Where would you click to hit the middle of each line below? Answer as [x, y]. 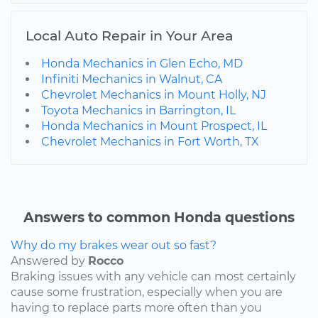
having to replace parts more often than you [136, 307]
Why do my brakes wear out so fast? [114, 245]
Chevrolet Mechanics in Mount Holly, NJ [154, 94]
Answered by [49, 261]
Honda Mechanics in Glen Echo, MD [142, 63]
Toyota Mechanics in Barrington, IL [138, 110]
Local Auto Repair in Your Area [129, 35]
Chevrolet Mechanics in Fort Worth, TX [150, 141]
